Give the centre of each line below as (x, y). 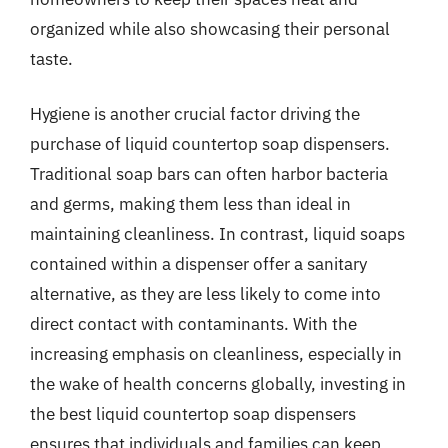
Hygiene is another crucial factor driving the (195, 114)
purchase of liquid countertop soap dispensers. (210, 144)
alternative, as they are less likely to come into (205, 294)
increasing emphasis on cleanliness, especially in (216, 354)
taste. (51, 58)
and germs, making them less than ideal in (190, 204)
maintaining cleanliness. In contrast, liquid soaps (217, 234)
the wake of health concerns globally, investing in (218, 384)
